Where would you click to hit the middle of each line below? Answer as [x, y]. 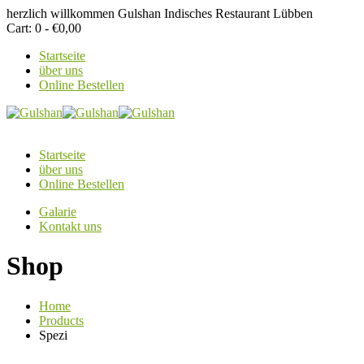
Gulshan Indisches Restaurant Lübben [215, 13]
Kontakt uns [70, 226]
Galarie [58, 212]
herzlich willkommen [62, 13]
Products [61, 320]
